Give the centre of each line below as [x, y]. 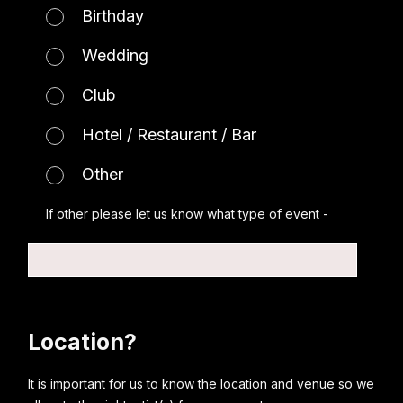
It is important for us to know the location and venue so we [201, 384]
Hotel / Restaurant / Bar [170, 134]
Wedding [116, 55]
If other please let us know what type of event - [188, 214]
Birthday [113, 16]
